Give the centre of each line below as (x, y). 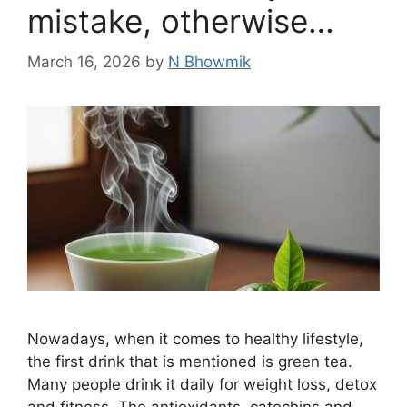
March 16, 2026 (84, 61)
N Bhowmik (209, 61)
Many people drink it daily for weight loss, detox (202, 385)
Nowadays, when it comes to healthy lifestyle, (195, 339)
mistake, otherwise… (181, 21)
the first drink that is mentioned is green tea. (190, 362)
